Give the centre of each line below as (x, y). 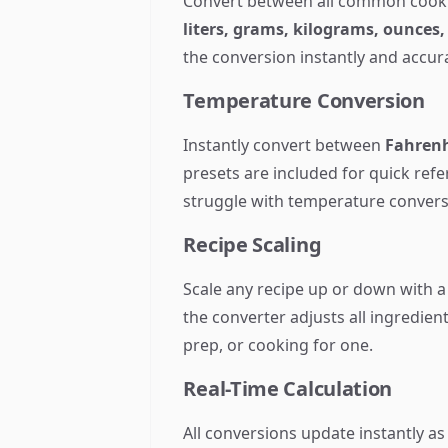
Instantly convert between (284, 145)
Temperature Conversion (304, 100)
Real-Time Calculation (288, 388)
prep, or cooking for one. (278, 345)
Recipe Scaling (252, 244)
